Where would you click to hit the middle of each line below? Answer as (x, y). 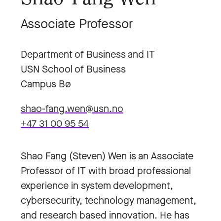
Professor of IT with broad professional (106, 171)
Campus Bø (46, 84)
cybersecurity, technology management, (109, 201)
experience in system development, (97, 186)
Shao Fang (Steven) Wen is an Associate (107, 156)
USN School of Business (73, 69)
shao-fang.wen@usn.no (72, 109)
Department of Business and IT (88, 55)
